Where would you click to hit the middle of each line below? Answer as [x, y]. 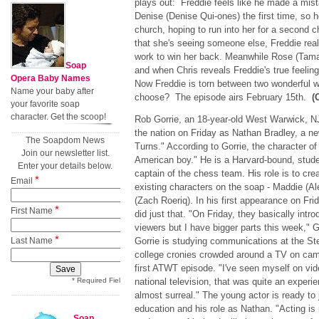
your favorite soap [45, 104]
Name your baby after [52, 91]
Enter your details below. [66, 166]
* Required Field [98, 280]
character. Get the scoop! [58, 117]
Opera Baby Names [51, 78]
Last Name [33, 241]
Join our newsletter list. [65, 153]
